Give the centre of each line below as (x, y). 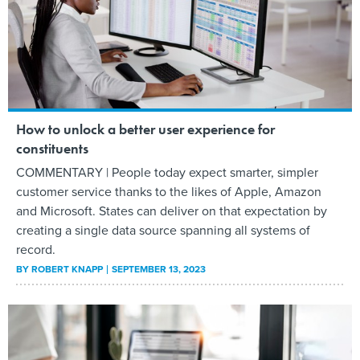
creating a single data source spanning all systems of (163, 230)
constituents (52, 149)
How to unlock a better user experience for (145, 129)
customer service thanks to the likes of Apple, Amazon (169, 192)
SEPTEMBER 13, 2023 (159, 269)
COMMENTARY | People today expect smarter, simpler (167, 172)
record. (36, 250)
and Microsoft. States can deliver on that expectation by (172, 211)
